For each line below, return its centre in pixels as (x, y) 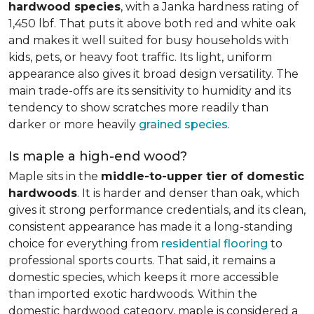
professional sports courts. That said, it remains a (142, 260)
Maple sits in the (55, 176)
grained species (183, 124)
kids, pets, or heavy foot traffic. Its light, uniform (140, 57)
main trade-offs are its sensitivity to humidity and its (150, 91)
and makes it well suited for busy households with (149, 40)
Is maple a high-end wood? (98, 156)
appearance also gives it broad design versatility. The (153, 74)
